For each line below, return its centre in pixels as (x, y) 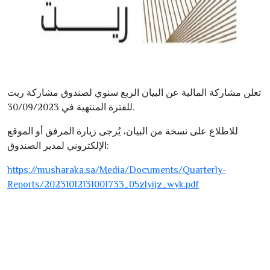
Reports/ (26, 184)
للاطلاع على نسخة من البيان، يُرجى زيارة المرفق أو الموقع (123, 131)
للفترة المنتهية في (96, 107)
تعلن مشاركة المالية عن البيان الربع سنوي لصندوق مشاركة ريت (134, 93)
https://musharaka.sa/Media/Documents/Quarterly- (117, 170)
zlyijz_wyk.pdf (169, 184)
